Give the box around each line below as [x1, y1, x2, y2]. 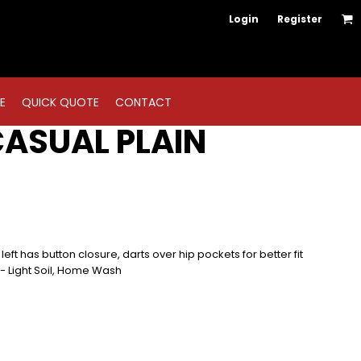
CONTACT [114, 94, 172, 111]
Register [277, 12, 322, 26]
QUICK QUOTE [21, 94, 99, 111]
